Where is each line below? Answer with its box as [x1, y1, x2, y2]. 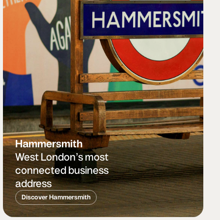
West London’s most [15, 151, 109, 164]
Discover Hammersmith [21, 193, 91, 201]
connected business [15, 164, 109, 177]
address [15, 177, 52, 190]
